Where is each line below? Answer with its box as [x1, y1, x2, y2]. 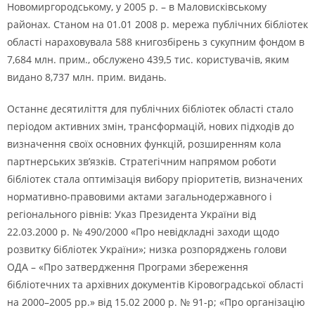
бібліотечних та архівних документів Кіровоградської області [7, 278, 304, 291]
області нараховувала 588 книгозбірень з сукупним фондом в [7, 35, 304, 49]
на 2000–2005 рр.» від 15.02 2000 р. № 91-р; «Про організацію [7, 295, 305, 309]
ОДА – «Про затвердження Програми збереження [7, 260, 248, 274]
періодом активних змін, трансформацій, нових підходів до [7, 120, 294, 133]
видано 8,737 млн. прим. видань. [7, 70, 167, 84]
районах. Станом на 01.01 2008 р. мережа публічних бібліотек [7, 18, 308, 31]
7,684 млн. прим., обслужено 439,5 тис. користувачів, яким [7, 53, 289, 66]
